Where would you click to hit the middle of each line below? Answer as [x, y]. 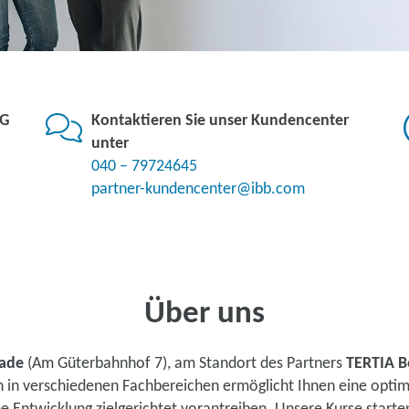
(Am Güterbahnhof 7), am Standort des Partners [185, 364]
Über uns [204, 315]
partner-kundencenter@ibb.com [198, 189]
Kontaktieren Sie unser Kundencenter [220, 121]
